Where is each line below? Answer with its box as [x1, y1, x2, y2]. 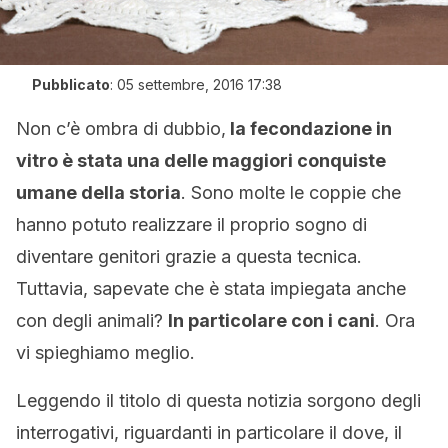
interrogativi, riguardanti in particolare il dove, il [16, 422, 402, 443]
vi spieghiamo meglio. [16, 342, 195, 363]
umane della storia [16, 182, 181, 203]
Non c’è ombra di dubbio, [16, 118, 226, 139]
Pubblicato [32, 76, 110, 93]
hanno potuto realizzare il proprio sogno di [16, 214, 367, 235]
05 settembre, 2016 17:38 [117, 76, 282, 93]
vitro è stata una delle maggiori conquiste [16, 150, 386, 171]
